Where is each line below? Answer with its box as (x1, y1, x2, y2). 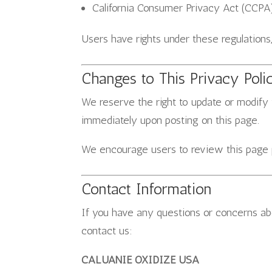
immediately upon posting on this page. (81, 114, 260, 127)
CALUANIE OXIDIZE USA (81, 253, 200, 267)
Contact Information (81, 180, 212, 199)
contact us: (81, 224, 133, 237)
